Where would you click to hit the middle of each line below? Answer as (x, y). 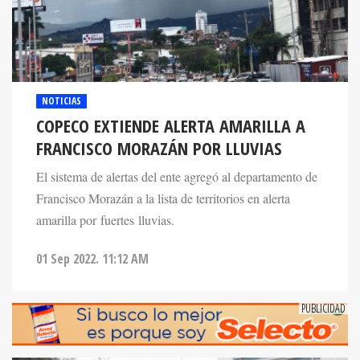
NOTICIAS (61, 100)
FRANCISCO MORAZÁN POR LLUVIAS (159, 148)
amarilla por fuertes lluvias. (105, 220)
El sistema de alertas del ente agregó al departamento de (177, 176)
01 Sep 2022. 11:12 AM (92, 258)
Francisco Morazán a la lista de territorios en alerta (163, 198)
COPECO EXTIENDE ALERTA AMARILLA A (171, 125)
